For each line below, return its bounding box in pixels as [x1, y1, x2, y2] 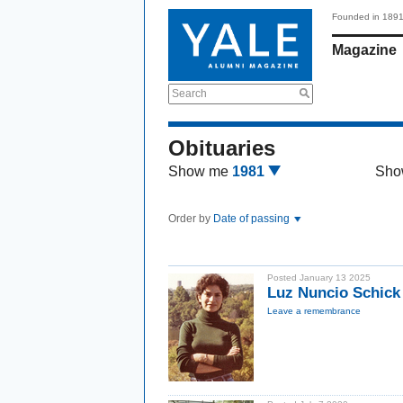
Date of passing [213, 212, 292, 225]
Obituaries [168, 136, 275, 160]
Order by [168, 212, 213, 225]
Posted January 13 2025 [267, 273, 371, 282]
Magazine [332, 42, 397, 58]
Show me [168, 164, 228, 179]
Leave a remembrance [267, 306, 361, 316]
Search [172, 87, 207, 100]
